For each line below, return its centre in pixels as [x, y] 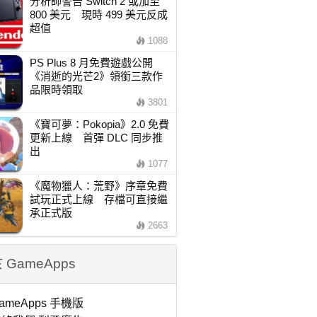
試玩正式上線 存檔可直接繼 [98, 199]
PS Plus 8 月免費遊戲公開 [96, 63]
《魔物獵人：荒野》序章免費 [98, 186]
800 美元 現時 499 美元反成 [98, 15]
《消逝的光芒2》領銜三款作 [96, 76]
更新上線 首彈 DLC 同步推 [96, 138]
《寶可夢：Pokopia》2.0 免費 [99, 124]
